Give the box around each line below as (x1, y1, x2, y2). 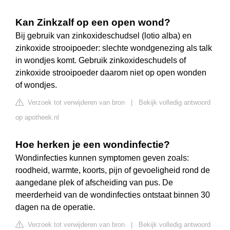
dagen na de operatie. (15, 203, 95, 212)
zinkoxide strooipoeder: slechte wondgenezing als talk (15, 44, 212, 53)
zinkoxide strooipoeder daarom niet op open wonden (15, 68, 206, 78)
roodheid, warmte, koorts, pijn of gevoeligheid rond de (15, 166, 210, 175)
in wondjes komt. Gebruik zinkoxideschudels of (15, 56, 186, 65)
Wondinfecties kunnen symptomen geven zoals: (15, 154, 189, 163)
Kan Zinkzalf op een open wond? (15, 17, 170, 28)
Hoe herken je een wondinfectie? (15, 139, 170, 150)
